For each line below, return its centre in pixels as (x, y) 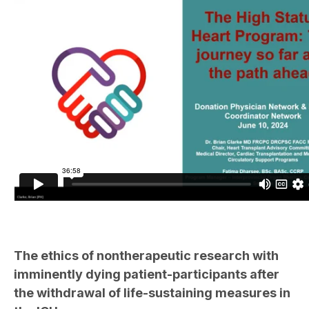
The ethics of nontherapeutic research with (146, 256)
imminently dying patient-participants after (147, 275)
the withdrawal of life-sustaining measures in (152, 293)
